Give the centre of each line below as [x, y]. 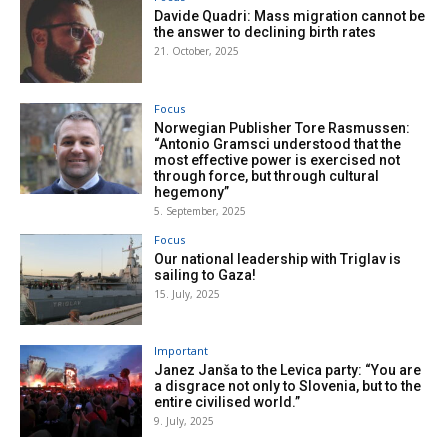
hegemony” [192, 191]
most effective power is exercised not [277, 159]
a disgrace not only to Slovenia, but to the [288, 386]
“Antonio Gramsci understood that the [278, 143]
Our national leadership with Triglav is [278, 258]
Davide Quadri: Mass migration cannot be [290, 15]
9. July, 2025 [184, 421]
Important [181, 351]
